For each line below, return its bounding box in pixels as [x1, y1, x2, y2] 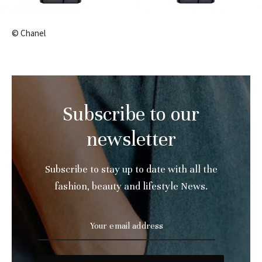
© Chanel [12, 27, 46, 39]
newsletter [86, 127, 176, 152]
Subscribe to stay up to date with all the [44, 163, 218, 176]
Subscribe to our [63, 102, 199, 127]
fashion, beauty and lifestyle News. [54, 180, 208, 193]
